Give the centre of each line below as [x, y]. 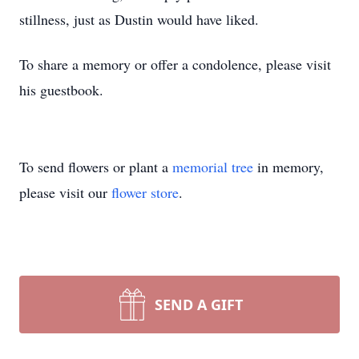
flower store [145, 192]
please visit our [65, 192]
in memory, [288, 167]
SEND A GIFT [199, 305]
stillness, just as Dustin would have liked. [139, 19]
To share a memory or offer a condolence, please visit [175, 64]
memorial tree [213, 167]
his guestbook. [61, 90]
